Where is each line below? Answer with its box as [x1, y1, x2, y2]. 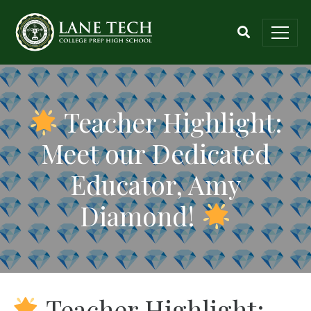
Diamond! [80, 198, 202, 233]
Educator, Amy [70, 167, 241, 202]
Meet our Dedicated [41, 135, 270, 171]
